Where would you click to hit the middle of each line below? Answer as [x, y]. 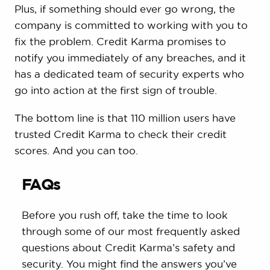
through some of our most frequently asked [130, 231]
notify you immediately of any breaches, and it [130, 57]
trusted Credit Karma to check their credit [120, 134]
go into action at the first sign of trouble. [115, 90]
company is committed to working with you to [131, 25]
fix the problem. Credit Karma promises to [120, 41]
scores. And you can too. [76, 150]
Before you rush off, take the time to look [124, 215]
